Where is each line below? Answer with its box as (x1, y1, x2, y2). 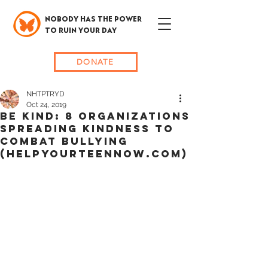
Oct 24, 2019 (26, 100, 66, 109)
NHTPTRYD (26, 90, 65, 98)
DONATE (77, 57, 114, 66)
